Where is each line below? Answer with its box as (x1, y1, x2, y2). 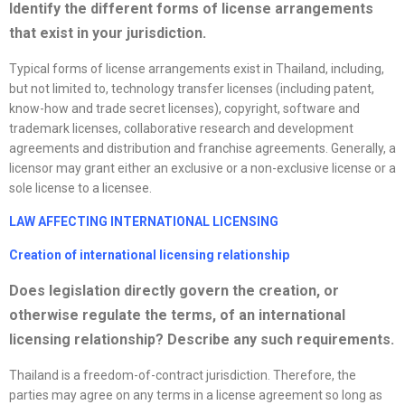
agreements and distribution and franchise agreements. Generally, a (9, 141, 396, 156)
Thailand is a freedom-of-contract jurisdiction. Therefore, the (9, 368, 356, 383)
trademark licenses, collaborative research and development (9, 121, 353, 137)
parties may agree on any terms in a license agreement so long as (9, 388, 382, 403)
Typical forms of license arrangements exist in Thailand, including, (9, 61, 384, 77)
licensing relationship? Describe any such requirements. (9, 331, 394, 349)
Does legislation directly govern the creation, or (9, 282, 339, 300)
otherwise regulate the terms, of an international (9, 306, 345, 325)
